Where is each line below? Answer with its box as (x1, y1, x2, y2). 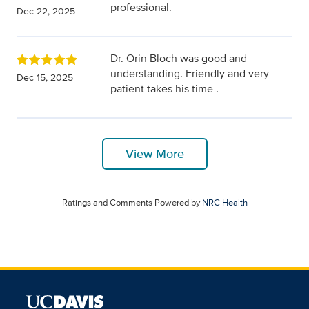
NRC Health (201, 196, 248, 210)
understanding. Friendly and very (110, 66, 269, 82)
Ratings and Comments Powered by (61, 196, 202, 210)
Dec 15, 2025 (17, 70, 73, 85)
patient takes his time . (110, 81, 219, 97)
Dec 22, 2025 (17, 4, 75, 19)
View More (125, 145, 184, 163)
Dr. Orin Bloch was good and (110, 50, 247, 67)
